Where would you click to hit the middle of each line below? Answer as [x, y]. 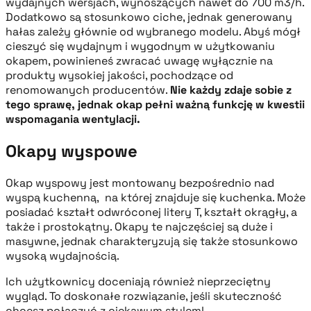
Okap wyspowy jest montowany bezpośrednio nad [140, 183]
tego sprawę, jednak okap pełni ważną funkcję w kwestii [155, 105]
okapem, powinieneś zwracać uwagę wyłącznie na [139, 61]
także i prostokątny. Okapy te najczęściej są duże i [139, 227]
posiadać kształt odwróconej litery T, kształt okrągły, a [151, 212]
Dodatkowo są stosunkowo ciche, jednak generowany [149, 17]
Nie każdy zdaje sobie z [231, 90]
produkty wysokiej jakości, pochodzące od [119, 76]
